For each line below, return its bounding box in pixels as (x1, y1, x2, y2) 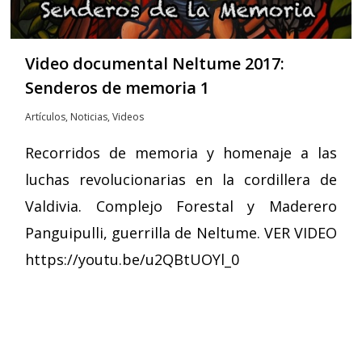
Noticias (70, 109, 108, 124)
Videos (112, 109, 145, 124)
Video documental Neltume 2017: (25, 52, 285, 74)
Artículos (25, 109, 66, 124)
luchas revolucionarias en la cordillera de (25, 169, 337, 189)
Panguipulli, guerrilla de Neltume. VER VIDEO (25, 222, 337, 242)
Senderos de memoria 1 (25, 76, 210, 99)
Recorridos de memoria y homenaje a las (25, 142, 337, 162)
